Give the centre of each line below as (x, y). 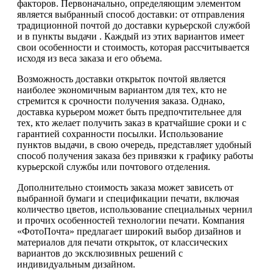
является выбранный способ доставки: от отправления (131, 14)
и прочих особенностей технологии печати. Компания (131, 220)
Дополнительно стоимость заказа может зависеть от (125, 187)
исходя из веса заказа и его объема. (90, 58)
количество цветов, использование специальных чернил (135, 209)
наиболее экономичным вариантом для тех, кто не (122, 90)
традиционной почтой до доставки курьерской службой (134, 25)
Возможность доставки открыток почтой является (121, 79)
